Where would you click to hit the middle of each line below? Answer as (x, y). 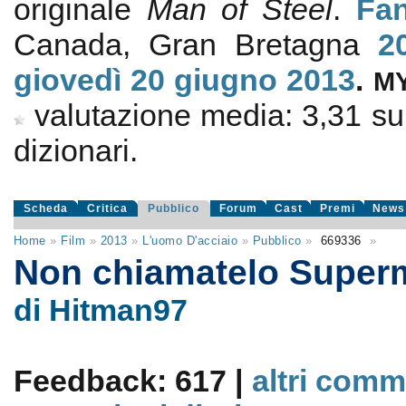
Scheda (45, 208)
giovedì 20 (89, 80)
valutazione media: (168, 115)
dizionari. (75, 150)
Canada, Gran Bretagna (196, 44)
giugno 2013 (265, 80)
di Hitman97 (100, 310)
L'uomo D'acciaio (190, 241)
